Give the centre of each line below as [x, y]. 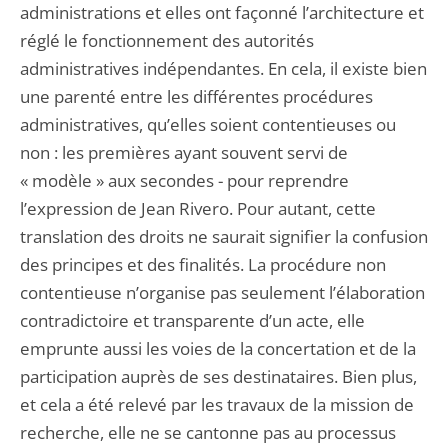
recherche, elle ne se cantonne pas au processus [208, 432]
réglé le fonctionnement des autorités [167, 40]
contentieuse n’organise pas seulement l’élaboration [222, 292]
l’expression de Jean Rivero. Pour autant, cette [198, 208]
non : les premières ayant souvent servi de [184, 152]
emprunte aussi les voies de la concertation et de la [218, 348]
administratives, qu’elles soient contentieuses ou [208, 124]
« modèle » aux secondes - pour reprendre [184, 180]
